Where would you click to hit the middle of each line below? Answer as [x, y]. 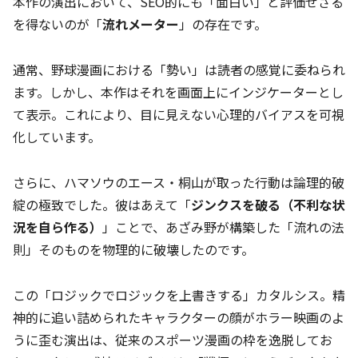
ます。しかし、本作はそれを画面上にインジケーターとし [178, 92]
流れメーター [141, 24]
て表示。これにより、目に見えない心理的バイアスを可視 [179, 115]
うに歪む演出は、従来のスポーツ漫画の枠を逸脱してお [173, 339]
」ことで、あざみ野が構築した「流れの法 [223, 227]
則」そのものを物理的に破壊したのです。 [133, 249]
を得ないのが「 [58, 24]
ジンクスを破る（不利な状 [268, 205]
